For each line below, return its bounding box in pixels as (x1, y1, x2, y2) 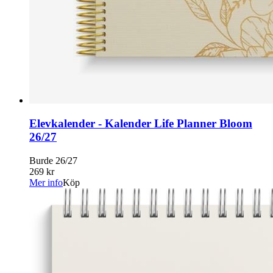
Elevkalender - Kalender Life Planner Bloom (29, 117, 252, 130)
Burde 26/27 (29, 155, 77, 166)
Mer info (29, 177, 63, 188)
